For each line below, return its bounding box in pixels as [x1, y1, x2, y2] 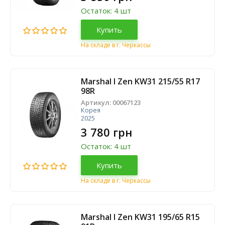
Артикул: [81, 98, 113, 107]
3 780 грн [81, 125, 132, 140]
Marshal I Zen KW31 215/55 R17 [81, 76, 200, 87]
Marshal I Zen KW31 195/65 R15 [81, 211, 200, 222]
